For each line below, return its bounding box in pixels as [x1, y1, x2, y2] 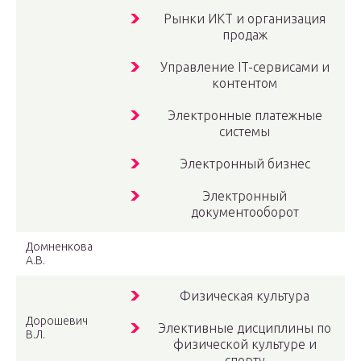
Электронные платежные [167, 108, 322, 123]
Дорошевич [26, 314, 88, 328]
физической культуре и [172, 337, 317, 352]
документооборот [190, 205, 299, 220]
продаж [222, 27, 268, 43]
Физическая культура [180, 288, 309, 304]
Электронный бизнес [179, 156, 310, 172]
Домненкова [26, 240, 93, 254]
